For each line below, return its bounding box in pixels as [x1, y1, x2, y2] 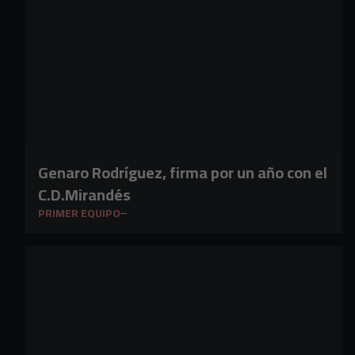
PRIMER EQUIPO [38, 203, 120, 223]
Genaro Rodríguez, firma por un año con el [38, 158, 327, 187]
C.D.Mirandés [38, 180, 131, 209]
